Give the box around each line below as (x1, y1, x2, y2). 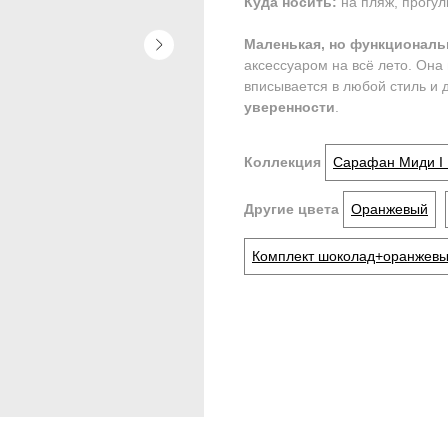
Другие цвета (244, 201, 343, 218)
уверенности (244, 99, 335, 116)
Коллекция (244, 154, 321, 171)
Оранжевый (351, 201, 428, 218)
